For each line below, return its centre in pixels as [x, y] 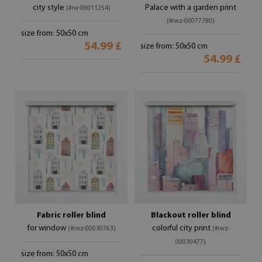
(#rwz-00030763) [92, 229]
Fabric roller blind [71, 216]
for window [47, 228]
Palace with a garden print [191, 8]
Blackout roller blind [191, 216]
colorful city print [182, 228]
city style [49, 8]
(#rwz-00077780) [191, 21]
